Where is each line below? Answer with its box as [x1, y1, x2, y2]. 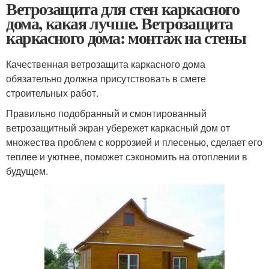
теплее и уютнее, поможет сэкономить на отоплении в [6, 149, 247, 163]
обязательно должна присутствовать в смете [6, 71, 206, 85]
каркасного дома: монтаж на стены [6, 25, 246, 50]
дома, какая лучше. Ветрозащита [6, 10, 233, 35]
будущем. [6, 163, 48, 178]
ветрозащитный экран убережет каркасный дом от [6, 120, 230, 134]
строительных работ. [6, 85, 98, 100]
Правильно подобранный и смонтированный [6, 106, 207, 120]
